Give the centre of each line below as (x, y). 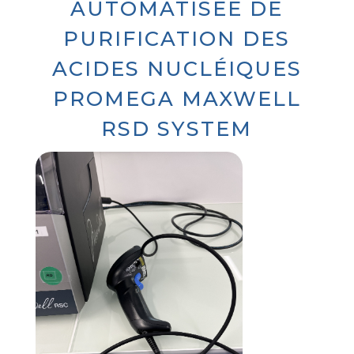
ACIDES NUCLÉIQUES (177, 68)
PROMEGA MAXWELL (177, 98)
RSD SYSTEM (177, 128)
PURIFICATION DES (177, 38)
